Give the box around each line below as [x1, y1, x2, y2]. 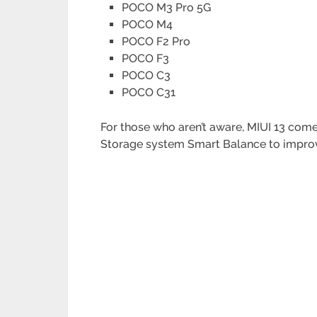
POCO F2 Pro [122, 35, 191, 49]
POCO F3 [122, 52, 170, 66]
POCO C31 [122, 86, 176, 100]
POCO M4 [122, 18, 173, 32]
